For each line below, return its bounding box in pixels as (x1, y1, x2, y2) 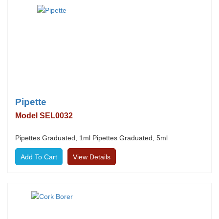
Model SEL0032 (15, 111, 73, 120)
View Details (73, 153, 110, 161)
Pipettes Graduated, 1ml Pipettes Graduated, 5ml (15, 134, 168, 142)
